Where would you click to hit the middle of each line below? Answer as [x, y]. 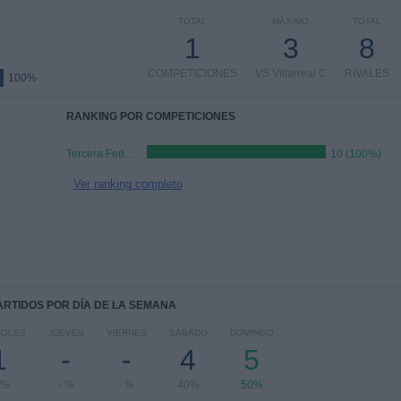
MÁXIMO [290, 21]
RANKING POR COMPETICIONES [150, 116]
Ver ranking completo [128, 184]
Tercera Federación [129, 154]
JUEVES [66, 333]
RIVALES [367, 73]
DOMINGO [252, 333]
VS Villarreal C [290, 73]
